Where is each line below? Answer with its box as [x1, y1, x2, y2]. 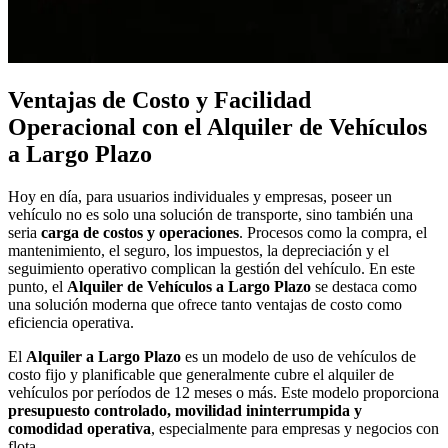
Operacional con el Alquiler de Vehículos [8, 113, 427, 140]
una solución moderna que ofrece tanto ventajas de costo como [8, 295, 402, 313]
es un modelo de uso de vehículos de [181, 347, 416, 365]
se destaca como [311, 277, 417, 295]
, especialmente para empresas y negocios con [151, 419, 439, 437]
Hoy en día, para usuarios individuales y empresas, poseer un [8, 187, 392, 205]
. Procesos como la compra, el [239, 223, 427, 241]
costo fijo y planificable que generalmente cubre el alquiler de [8, 365, 394, 383]
